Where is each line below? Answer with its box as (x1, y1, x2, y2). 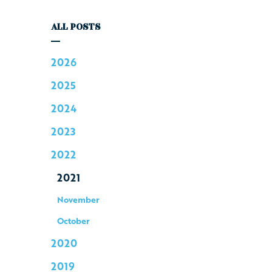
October (56, 214, 90, 227)
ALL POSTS (50, 19, 101, 34)
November (56, 192, 100, 206)
